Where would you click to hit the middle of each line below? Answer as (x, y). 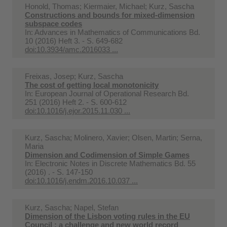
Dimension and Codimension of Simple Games (107, 155)
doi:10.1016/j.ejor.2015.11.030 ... (78, 110)
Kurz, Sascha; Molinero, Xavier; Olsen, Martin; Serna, (113, 137)
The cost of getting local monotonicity (92, 85)
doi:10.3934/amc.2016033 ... (71, 49)
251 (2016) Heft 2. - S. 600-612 (76, 102)
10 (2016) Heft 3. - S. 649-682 (74, 41)
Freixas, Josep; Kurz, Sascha (74, 76)
